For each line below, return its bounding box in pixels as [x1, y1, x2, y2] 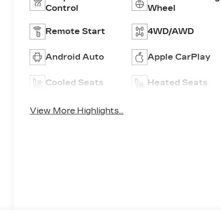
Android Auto [45, 52, 105, 62]
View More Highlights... [30, 106, 124, 116]
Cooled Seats [45, 78, 104, 88]
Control [45, 3, 79, 13]
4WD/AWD [147, 27, 194, 37]
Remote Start [45, 27, 106, 37]
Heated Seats [147, 78, 208, 88]
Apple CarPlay [147, 52, 211, 62]
